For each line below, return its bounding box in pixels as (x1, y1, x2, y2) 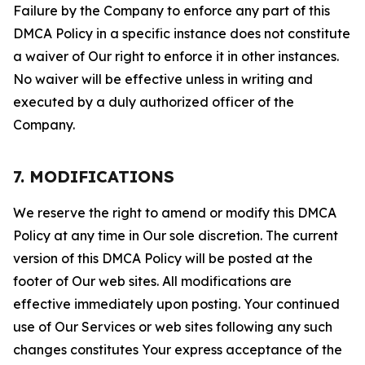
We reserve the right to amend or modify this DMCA (13, 204, 336, 221)
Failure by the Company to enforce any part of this (13, 2, 330, 19)
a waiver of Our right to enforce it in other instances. (13, 48, 339, 64)
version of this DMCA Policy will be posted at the (13, 250, 313, 266)
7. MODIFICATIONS (13, 166, 174, 187)
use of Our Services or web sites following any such (13, 319, 332, 335)
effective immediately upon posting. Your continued (13, 296, 340, 312)
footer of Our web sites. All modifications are (13, 273, 292, 289)
